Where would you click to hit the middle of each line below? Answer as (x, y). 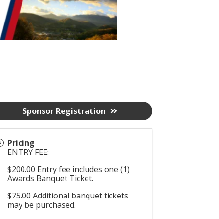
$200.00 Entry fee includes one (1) (69, 169)
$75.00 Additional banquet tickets (68, 196)
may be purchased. (42, 205)
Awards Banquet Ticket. (52, 178)
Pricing (21, 143)
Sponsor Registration (64, 111)
